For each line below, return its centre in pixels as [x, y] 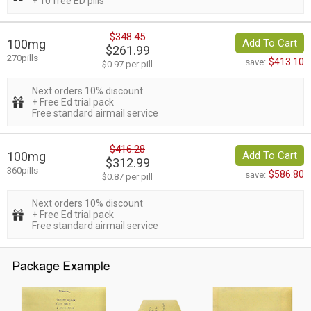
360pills [23, 171]
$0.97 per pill [127, 65]
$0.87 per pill [127, 177]
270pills [23, 58]
